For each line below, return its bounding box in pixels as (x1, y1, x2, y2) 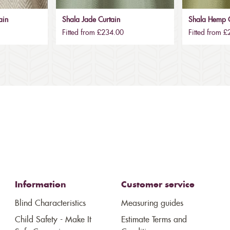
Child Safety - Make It (15, 216, 92, 224)
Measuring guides (121, 199, 183, 208)
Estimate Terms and (121, 216, 187, 224)
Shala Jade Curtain (62, 16, 120, 24)
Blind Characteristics (15, 199, 86, 208)
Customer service (121, 181, 195, 189)
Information (15, 181, 67, 189)
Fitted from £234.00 (62, 29, 124, 37)
